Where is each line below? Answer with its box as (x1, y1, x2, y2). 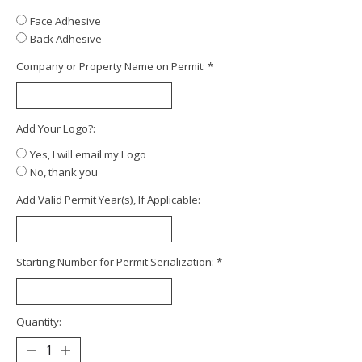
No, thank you (30, 164, 98, 179)
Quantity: (16, 314, 61, 329)
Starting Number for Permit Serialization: (16, 254, 217, 269)
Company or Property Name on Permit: (16, 58, 208, 74)
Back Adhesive (30, 31, 102, 46)
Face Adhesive (30, 13, 101, 28)
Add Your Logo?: (16, 120, 95, 136)
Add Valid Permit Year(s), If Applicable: (16, 192, 200, 207)
